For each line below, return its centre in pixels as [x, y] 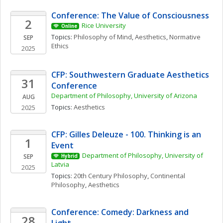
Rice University [104, 25]
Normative [185, 37]
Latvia [60, 164]
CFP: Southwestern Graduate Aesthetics [130, 75]
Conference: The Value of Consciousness [130, 15]
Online [69, 26]
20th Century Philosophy [111, 176]
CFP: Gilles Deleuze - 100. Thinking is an [126, 134]
